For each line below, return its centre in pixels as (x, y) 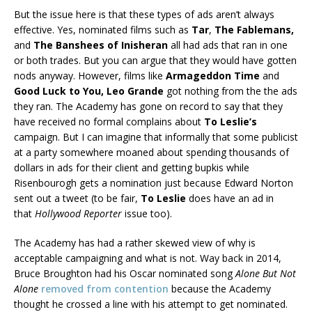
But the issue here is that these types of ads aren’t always (144, 14)
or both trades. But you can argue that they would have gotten (155, 60)
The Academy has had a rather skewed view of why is (135, 242)
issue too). (147, 213)
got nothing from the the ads (231, 91)
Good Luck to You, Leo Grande (89, 91)
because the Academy (220, 288)
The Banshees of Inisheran (101, 45)
